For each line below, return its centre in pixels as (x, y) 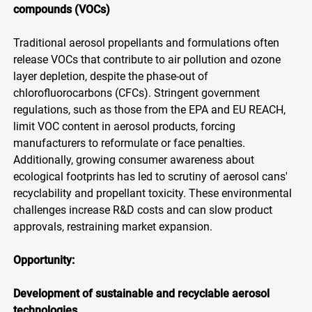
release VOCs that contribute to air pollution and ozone (147, 60)
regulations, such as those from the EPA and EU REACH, (149, 110)
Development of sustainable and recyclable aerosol (141, 294)
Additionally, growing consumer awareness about (134, 160)
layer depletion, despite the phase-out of (111, 76)
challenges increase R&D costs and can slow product (143, 210)
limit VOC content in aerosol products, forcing (124, 126)
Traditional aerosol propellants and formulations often (146, 43)
